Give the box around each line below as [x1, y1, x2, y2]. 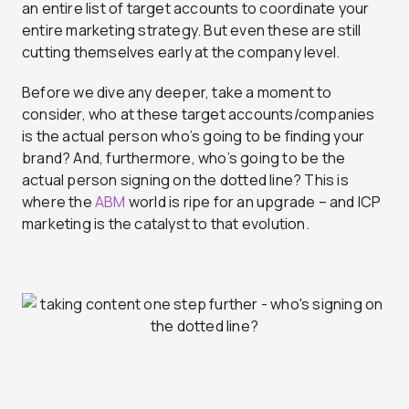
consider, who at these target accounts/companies [22, 104, 375, 125]
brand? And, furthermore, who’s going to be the [22, 148, 346, 169]
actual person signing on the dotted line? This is [22, 170, 349, 191]
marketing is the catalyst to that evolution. [22, 214, 309, 235]
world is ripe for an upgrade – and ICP [125, 192, 382, 213]
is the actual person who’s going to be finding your [22, 126, 365, 147]
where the [22, 192, 92, 213]
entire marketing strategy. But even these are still [22, 20, 362, 41]
